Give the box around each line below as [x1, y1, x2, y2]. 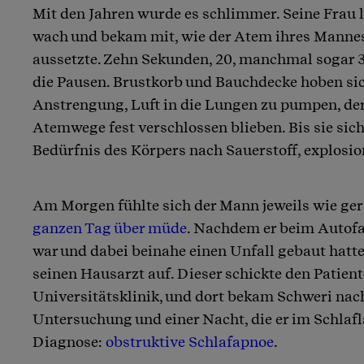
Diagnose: [32, 332, 106, 350]
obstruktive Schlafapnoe [106, 332, 274, 350]
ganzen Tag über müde [32, 219, 187, 236]
